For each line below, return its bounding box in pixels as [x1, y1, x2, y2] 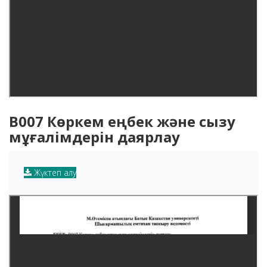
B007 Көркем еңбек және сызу [9, 111, 235, 132]
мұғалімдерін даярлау [9, 127, 180, 147]
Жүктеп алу [32, 167, 76, 179]
